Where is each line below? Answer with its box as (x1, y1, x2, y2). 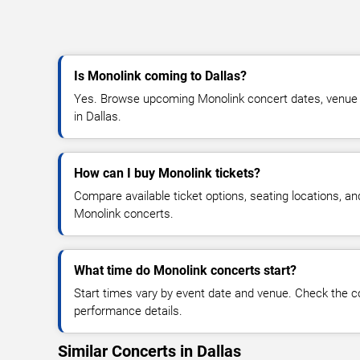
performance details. (74, 303, 182, 318)
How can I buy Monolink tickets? (74, 165, 260, 181)
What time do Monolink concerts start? (74, 262, 297, 278)
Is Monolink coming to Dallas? (74, 67, 247, 84)
